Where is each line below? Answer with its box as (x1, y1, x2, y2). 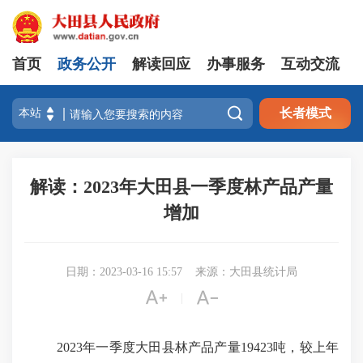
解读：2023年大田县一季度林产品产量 (30, 177, 333, 197)
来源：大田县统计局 (195, 266, 297, 278)
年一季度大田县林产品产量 (83, 340, 241, 354)
